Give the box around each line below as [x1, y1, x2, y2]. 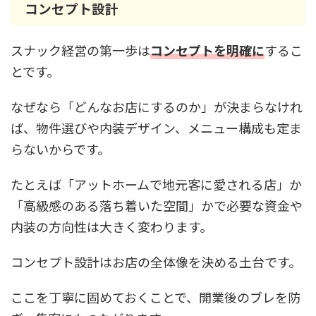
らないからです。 [11, 140, 110, 158]
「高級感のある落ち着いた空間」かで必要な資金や [11, 196, 303, 214]
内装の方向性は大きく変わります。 [11, 217, 212, 236]
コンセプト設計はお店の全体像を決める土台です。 [11, 253, 301, 271]
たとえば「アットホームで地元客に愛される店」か [11, 175, 302, 193]
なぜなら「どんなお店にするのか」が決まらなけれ [11, 97, 303, 116]
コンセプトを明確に [150, 41, 265, 59]
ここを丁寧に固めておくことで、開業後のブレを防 [11, 288, 300, 306]
